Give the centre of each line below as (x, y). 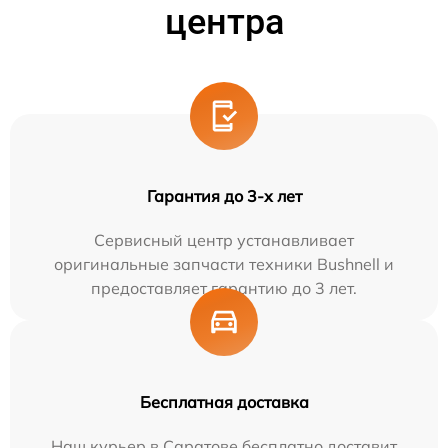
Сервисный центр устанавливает (224, 239)
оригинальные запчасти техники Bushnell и (224, 263)
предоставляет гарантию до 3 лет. (224, 287)
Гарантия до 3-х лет (224, 195)
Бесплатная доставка (224, 401)
